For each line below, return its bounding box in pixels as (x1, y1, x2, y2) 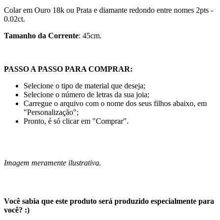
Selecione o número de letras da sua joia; (24, 90, 149, 99)
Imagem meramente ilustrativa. (4, 158, 101, 167)
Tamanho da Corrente (4, 31, 79, 40)
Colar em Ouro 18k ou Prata (4, 5, 94, 14)
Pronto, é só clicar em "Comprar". (24, 116, 129, 125)
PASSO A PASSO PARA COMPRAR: (4, 64, 133, 73)
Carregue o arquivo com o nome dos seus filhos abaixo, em (24, 99, 207, 108)
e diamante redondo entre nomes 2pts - (94, 5, 213, 14)
